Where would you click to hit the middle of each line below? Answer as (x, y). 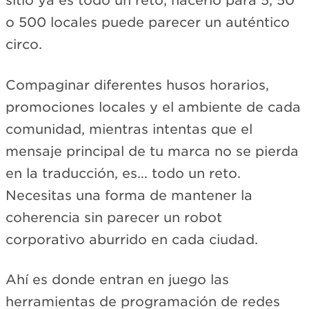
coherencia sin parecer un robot (114, 217)
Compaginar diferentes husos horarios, (137, 85)
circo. (24, 44)
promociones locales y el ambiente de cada (153, 107)
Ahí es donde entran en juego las (117, 280)
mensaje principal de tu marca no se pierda (152, 151)
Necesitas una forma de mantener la (129, 195)
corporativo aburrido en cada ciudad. (132, 239)
